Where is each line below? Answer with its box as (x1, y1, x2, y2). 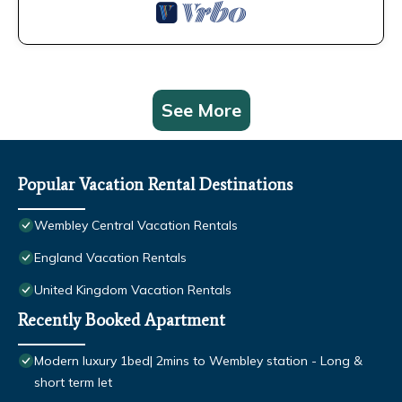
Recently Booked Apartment (18, 310, 225, 331)
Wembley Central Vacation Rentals (34, 217, 238, 234)
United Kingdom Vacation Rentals (34, 282, 232, 299)
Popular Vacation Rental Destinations (18, 174, 293, 196)
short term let (34, 374, 112, 391)
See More (161, 99, 241, 122)
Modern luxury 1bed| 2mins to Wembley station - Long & (34, 353, 363, 370)
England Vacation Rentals (34, 249, 187, 267)
